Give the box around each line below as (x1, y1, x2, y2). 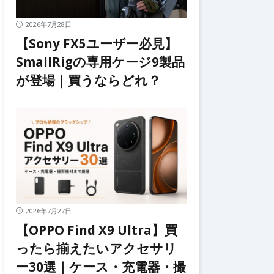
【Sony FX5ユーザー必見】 (16, 34, 177, 52)
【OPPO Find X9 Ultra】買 (16, 221, 177, 239)
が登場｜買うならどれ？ (16, 71, 161, 89)
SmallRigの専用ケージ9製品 (16, 53, 185, 70)
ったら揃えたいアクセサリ (16, 240, 177, 257)
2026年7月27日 (26, 206, 72, 215)
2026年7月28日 (26, 19, 72, 29)
